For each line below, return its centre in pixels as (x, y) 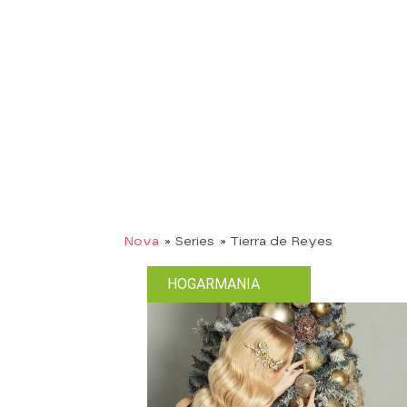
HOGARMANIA (213, 284)
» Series (189, 240)
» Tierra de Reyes (276, 240)
